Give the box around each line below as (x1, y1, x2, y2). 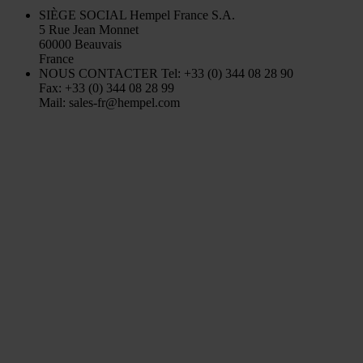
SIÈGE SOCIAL (39, 8, 126, 23)
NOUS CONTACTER (39, 66, 158, 81)
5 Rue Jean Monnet (39, 23, 139, 37)
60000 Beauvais (39, 37, 122, 52)
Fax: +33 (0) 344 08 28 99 (39, 81, 174, 96)
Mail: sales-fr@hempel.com (39, 96, 180, 110)
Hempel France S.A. (126, 8, 235, 23)
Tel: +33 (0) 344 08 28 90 (158, 66, 293, 81)
